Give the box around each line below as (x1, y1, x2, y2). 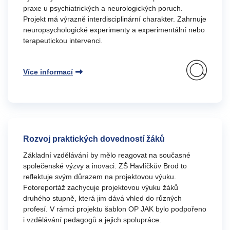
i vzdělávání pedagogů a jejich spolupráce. (23, 216, 161, 224)
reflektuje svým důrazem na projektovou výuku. (23, 172, 176, 181)
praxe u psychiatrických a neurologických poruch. (23, 4, 183, 12)
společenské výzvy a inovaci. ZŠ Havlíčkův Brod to (23, 162, 187, 170)
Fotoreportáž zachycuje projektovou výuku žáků (23, 183, 178, 191)
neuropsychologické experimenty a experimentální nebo (23, 26, 205, 34)
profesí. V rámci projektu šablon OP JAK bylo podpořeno (23, 205, 206, 213)
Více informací (23, 68, 73, 76)
